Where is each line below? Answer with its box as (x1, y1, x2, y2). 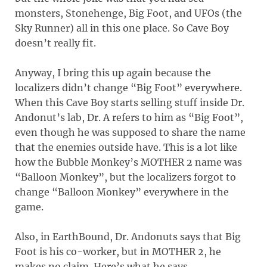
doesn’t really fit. (15, 36, 96, 49)
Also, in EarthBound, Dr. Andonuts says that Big (15, 230, 241, 243)
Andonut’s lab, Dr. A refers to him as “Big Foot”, (15, 111, 243, 123)
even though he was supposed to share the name (15, 126, 246, 138)
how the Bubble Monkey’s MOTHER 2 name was (15, 156, 242, 168)
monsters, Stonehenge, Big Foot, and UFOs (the (15, 7, 242, 19)
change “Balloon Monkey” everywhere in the (15, 185, 229, 198)
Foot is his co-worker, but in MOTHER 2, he (15, 245, 221, 257)
